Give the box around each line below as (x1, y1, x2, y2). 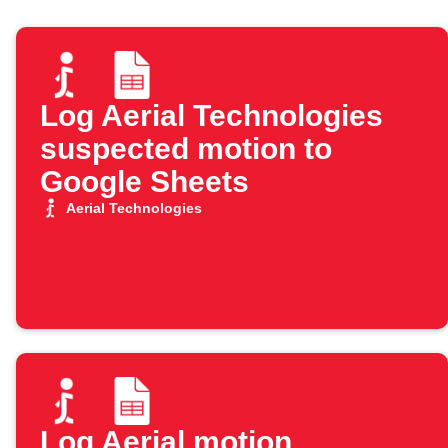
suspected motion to (40, 132, 332, 166)
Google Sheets (40, 165, 249, 199)
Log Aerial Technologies (40, 99, 383, 133)
